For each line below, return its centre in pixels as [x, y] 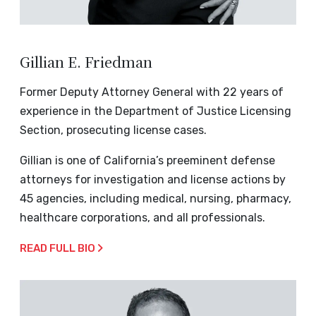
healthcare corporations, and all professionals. [142, 218]
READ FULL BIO [59, 249]
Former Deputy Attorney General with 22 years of [152, 92]
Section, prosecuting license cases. [113, 130]
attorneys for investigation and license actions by [153, 180]
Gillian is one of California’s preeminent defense [147, 161]
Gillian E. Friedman [86, 62]
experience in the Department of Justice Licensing [156, 111]
